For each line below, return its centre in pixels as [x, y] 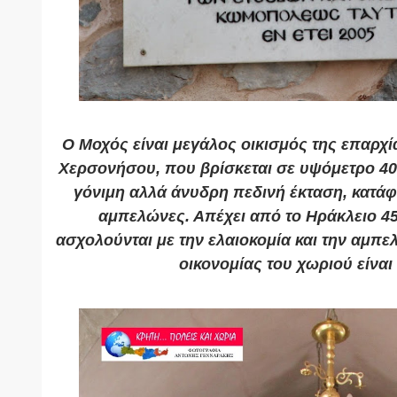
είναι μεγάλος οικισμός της [234, 144]
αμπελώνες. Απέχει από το [202, 216]
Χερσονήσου [107, 168]
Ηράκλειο [341, 216]
